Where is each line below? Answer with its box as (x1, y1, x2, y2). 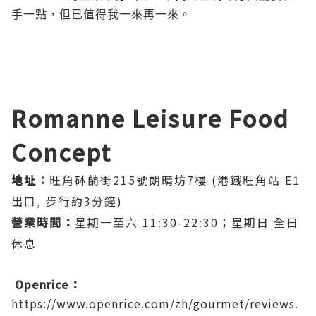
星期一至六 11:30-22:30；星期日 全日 (75, 214, 299, 231)
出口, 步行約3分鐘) (11, 193, 123, 210)
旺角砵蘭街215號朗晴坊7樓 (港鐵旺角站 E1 (49, 171, 300, 189)
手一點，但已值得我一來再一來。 (11, 6, 191, 23)
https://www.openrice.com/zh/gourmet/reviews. (11, 295, 298, 312)
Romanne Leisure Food (11, 102, 289, 135)
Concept (11, 135, 111, 169)
